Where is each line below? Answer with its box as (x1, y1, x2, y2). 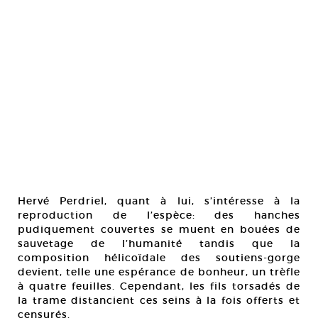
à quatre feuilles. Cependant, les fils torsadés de (18, 280, 300, 292)
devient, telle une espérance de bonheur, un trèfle (18, 265, 300, 278)
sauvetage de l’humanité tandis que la (18, 237, 300, 250)
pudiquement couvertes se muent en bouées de (18, 223, 300, 236)
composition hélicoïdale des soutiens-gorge (18, 251, 300, 264)
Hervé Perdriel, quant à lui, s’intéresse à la (18, 194, 300, 207)
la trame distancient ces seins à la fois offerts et (18, 294, 300, 307)
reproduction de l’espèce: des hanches (18, 209, 300, 221)
